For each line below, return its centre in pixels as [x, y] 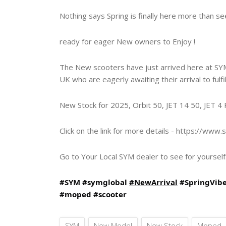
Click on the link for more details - [118, 130]
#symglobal [105, 182]
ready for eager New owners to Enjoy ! [127, 41]
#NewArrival [153, 182]
